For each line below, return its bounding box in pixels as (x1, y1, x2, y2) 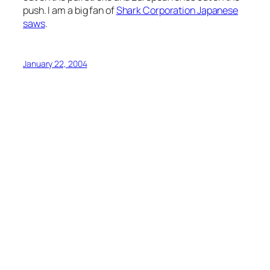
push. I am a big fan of (23, 3, 116, 17)
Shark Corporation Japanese (116, 3, 239, 17)
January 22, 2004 (23, 57, 87, 69)
